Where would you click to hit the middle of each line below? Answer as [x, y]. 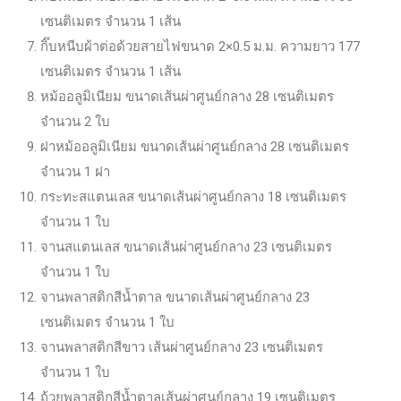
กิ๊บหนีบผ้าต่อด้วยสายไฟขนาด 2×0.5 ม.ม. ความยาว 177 [200, 46]
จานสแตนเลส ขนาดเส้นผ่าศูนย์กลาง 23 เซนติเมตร [186, 247]
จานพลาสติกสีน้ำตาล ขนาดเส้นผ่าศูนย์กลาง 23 [175, 297]
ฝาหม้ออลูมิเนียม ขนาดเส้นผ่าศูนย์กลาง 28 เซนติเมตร [195, 146]
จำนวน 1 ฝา [75, 171]
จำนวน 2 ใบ [75, 121]
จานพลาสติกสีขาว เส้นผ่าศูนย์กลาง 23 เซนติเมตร [182, 347]
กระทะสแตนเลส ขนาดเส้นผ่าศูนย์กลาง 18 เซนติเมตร [193, 196]
